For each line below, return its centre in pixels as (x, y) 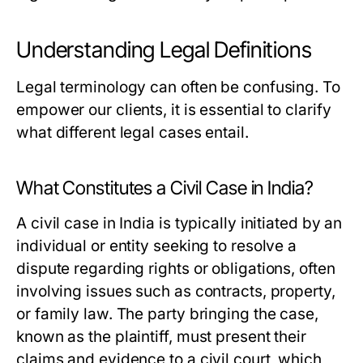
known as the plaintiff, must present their (162, 337)
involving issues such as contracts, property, (176, 291)
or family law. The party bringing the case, (167, 314)
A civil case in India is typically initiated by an (179, 223)
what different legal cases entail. (132, 132)
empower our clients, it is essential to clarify (174, 110)
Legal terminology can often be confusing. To (178, 87)
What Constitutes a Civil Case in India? (165, 188)
